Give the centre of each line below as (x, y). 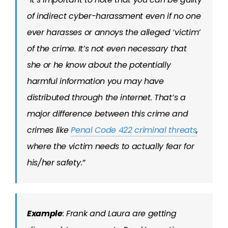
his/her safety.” (56, 163)
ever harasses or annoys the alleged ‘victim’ (114, 32)
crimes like (49, 130)
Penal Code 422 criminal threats (134, 130)
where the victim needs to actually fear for (111, 146)
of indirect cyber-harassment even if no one (114, 16)
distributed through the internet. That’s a (106, 97)
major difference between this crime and (108, 114)
